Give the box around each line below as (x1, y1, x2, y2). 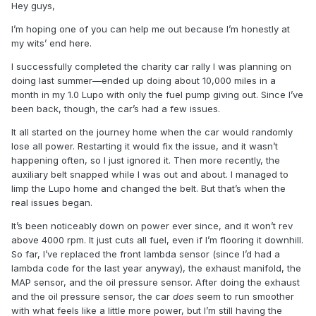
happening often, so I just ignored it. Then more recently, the (11, 154, 280, 166)
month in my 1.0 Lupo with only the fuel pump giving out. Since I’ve (11, 89, 303, 101)
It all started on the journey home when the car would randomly (11, 126, 293, 138)
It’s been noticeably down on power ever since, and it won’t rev (11, 220, 293, 232)
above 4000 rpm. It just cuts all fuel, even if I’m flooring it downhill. (11, 234, 303, 246)
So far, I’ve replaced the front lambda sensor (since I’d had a (11, 248, 280, 260)
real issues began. (11, 197, 92, 209)
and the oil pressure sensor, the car (11, 291, 173, 303)
